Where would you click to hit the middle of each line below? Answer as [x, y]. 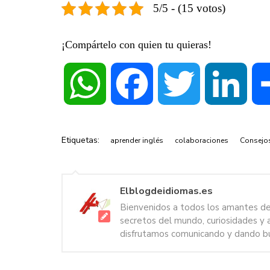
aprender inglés [137, 141]
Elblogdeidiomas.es [166, 191]
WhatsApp [127, 84]
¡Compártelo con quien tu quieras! [137, 45]
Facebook [172, 84]
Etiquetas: [80, 140]
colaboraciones [202, 141]
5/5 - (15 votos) [189, 8]
